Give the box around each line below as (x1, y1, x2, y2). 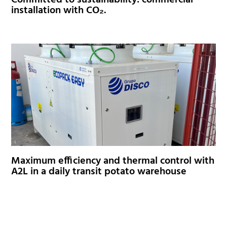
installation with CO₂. (11, 2, 106, 19)
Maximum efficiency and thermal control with (11, 153, 215, 169)
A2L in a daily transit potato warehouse (11, 163, 187, 180)
